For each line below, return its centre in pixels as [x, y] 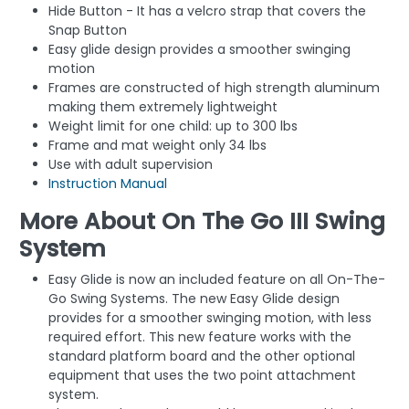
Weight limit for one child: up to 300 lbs [173, 126]
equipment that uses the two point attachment [202, 376]
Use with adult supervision [131, 165]
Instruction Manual [108, 184]
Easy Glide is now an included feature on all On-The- [217, 280]
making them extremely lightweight [163, 107]
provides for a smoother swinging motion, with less [210, 318]
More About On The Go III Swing [202, 222]
